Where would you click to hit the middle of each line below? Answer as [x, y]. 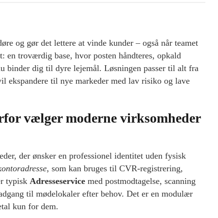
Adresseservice [57, 181]
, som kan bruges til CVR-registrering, [115, 169]
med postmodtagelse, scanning [140, 181]
